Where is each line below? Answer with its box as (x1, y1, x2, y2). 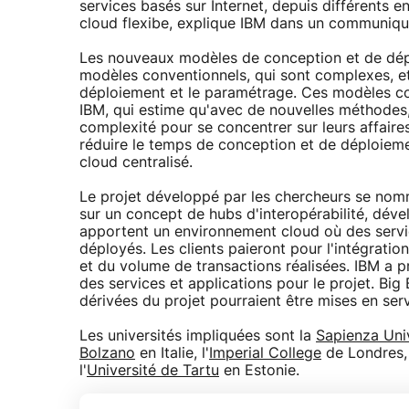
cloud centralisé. (79, 155, 193, 170)
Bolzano (79, 346, 135, 361)
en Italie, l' (135, 346, 209, 361)
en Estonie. (219, 363, 299, 378)
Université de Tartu (87, 363, 219, 378)
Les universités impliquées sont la (79, 329, 316, 343)
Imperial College (209, 346, 321, 361)
